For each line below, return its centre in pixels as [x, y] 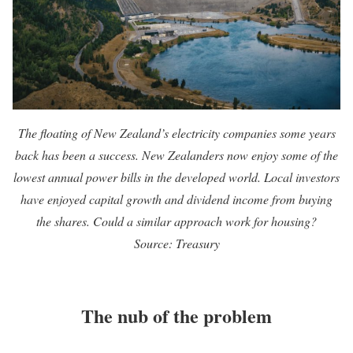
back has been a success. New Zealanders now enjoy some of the [176, 155]
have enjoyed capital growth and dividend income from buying [176, 199]
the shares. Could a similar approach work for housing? [176, 221]
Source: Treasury [176, 243]
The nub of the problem [176, 316]
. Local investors [299, 177]
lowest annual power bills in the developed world [136, 177]
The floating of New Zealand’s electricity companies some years [176, 133]
